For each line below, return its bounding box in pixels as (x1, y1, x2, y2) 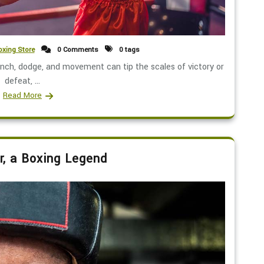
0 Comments (55, 44, 98, 55)
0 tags (117, 44, 140, 55)
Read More (3, 89, 42, 101)
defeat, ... (5, 74, 40, 87)
